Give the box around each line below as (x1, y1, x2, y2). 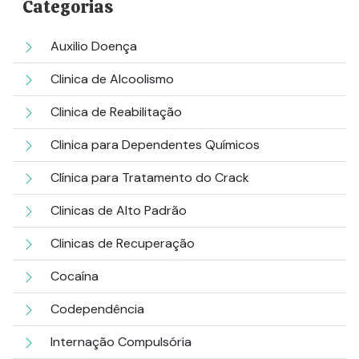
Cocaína (50, 267, 99, 284)
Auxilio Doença (50, 37, 137, 54)
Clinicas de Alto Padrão (50, 201, 187, 219)
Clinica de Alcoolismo (50, 70, 174, 87)
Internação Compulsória (50, 333, 192, 350)
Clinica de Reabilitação (50, 103, 182, 120)
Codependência (50, 300, 144, 317)
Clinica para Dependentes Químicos (50, 135, 260, 153)
